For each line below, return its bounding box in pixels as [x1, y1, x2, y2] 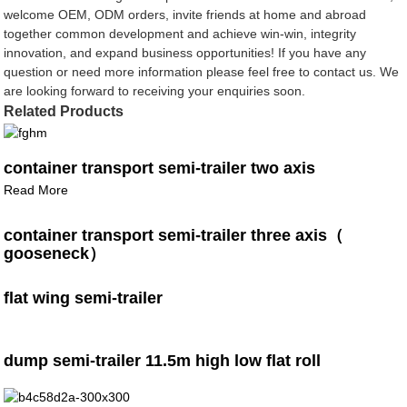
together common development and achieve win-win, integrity [4, 25, 357, 41]
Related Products [4, 103, 124, 119]
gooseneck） [4, 243, 106, 263]
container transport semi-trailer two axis [4, 158, 316, 177]
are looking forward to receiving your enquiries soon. [4, 83, 306, 98]
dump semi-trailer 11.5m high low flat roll [4, 351, 322, 370]
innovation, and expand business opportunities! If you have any [4, 45, 367, 60]
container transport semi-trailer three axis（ [4, 225, 344, 244]
